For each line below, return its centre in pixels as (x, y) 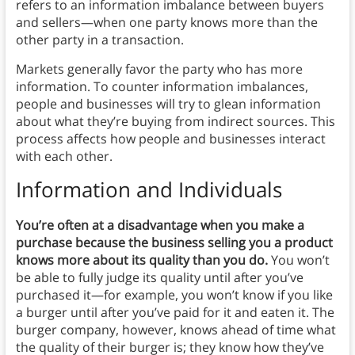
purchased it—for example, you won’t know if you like (174, 295)
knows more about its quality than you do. (141, 260)
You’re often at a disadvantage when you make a (160, 225)
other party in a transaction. (99, 40)
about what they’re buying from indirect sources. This (175, 122)
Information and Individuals (149, 190)
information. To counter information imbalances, (162, 87)
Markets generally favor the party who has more (159, 69)
